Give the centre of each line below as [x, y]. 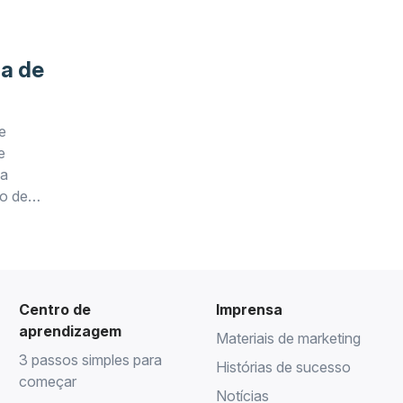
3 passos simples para [91, 360]
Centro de [55, 309]
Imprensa [249, 309]
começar [48, 381]
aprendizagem [71, 331]
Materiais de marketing [288, 338]
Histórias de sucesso [283, 367]
